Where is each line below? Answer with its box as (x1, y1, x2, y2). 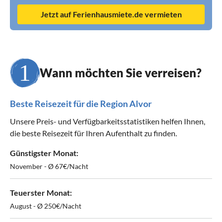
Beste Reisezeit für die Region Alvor (10, 98, 152, 109)
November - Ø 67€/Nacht (10, 162, 88, 170)
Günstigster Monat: (10, 148, 78, 158)
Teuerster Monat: (10, 187, 72, 197)
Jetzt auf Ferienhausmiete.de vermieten (40, 9, 182, 19)
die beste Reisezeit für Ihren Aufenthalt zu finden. (10, 128, 177, 138)
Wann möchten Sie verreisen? (40, 65, 202, 80)
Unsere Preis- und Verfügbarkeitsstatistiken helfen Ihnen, (10, 116, 205, 126)
